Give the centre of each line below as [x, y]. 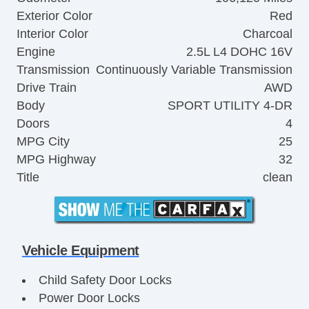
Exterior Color [54, 16]
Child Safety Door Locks [105, 280]
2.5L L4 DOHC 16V [239, 52]
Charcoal [268, 34]
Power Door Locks [89, 298]
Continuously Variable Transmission [194, 70]
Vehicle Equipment [81, 250]
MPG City [43, 142]
